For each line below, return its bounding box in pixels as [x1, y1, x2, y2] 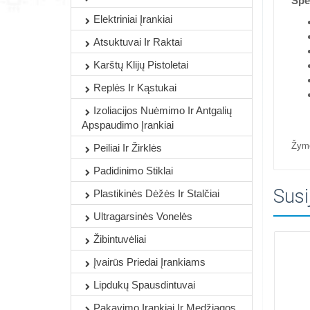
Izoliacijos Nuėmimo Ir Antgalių [93, 104, 232, 116]
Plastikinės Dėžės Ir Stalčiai [93, 188, 219, 199]
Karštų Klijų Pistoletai [93, 59, 188, 71]
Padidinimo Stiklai [93, 165, 173, 176]
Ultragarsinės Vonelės [93, 210, 192, 222]
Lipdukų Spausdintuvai [93, 279, 195, 291]
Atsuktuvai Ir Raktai [93, 36, 182, 48]
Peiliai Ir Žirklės [93, 142, 162, 154]
